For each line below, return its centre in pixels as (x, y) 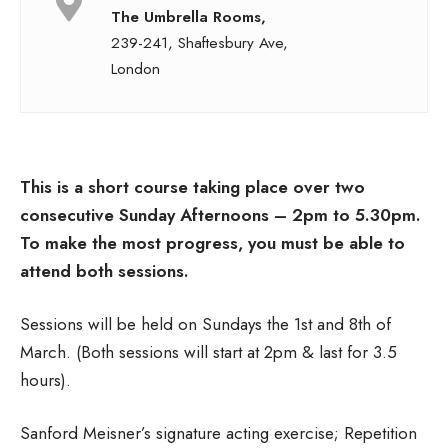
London (135, 68)
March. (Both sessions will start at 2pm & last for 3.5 (208, 351)
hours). (45, 379)
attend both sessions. (104, 270)
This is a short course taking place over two (192, 186)
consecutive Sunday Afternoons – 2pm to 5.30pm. (220, 214)
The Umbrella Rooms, (188, 16)
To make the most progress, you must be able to (212, 242)
